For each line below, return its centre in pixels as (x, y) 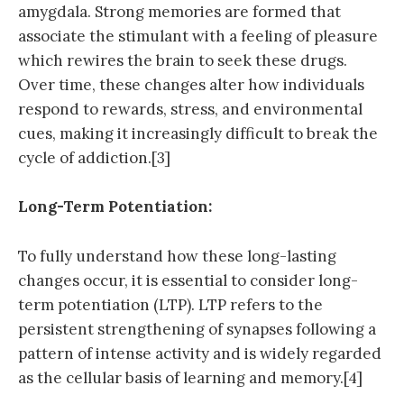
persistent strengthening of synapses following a (197, 329)
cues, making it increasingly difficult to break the (198, 134)
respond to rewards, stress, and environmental (190, 110)
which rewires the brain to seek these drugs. (183, 61)
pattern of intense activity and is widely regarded (200, 353)
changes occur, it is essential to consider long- (188, 280)
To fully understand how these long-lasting (177, 256)
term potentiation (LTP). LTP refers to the (170, 304)
